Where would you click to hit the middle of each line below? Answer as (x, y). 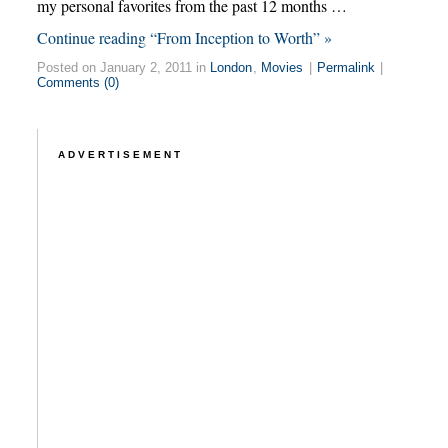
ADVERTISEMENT (120, 155)
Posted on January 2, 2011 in (123, 68)
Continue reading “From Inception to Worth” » (184, 38)
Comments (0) (78, 83)
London (231, 68)
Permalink (345, 68)
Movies (282, 68)
